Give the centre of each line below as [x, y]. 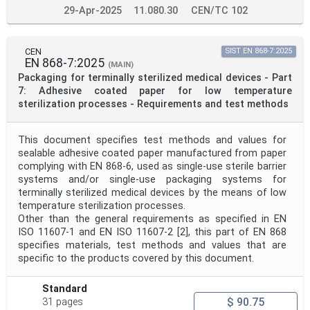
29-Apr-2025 [92, 11]
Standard [65, 289]
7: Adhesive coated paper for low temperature [155, 91]
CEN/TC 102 [219, 11]
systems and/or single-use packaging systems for [152, 180]
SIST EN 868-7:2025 [259, 51]
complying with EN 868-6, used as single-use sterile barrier [152, 167]
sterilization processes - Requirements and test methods [153, 104]
